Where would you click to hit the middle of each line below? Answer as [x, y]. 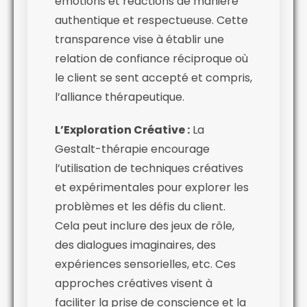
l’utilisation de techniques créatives [149, 168]
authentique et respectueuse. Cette [151, 20]
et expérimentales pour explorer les [152, 187]
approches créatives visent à [134, 283]
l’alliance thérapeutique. [120, 97]
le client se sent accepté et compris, [153, 77]
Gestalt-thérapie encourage [132, 149]
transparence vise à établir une [139, 39]
